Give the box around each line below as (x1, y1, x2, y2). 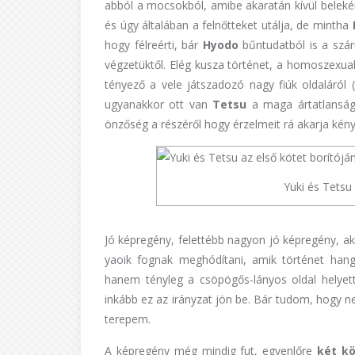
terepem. (105, 311, 151, 326)
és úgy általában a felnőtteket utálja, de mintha (105, 17, 353, 32)
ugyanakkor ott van (105, 96, 213, 112)
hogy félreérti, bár (105, 36, 203, 52)
